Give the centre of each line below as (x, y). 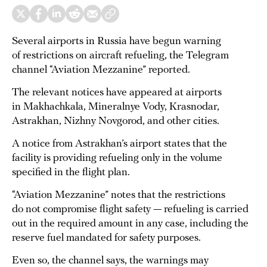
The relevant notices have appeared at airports (117, 93)
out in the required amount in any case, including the (130, 224)
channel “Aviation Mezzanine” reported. (101, 70)
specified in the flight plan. (71, 173)
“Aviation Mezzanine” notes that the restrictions (119, 195)
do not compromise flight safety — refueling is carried (130, 209)
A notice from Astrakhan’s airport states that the (119, 144)
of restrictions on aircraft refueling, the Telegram (120, 56)
